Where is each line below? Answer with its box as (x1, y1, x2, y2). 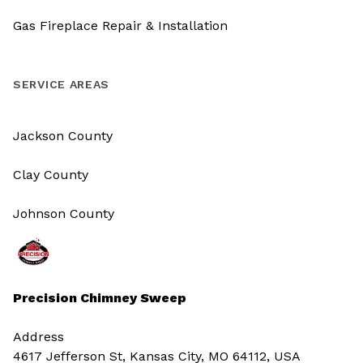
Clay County (13, 167, 88, 183)
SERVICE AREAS (13, 78, 110, 92)
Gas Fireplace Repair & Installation (13, 18, 228, 34)
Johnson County (13, 206, 114, 222)
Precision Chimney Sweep (13, 290, 186, 306)
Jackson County (13, 128, 113, 144)
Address (13, 329, 64, 345)
